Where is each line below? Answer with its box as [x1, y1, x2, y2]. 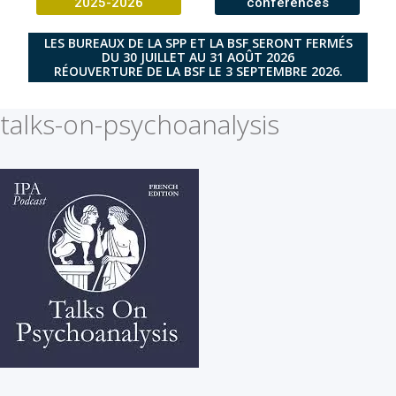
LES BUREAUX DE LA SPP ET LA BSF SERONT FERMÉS [43, 34, 353, 51]
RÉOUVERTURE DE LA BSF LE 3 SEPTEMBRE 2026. [53, 62, 343, 80]
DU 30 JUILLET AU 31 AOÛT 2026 [102, 48, 294, 65]
